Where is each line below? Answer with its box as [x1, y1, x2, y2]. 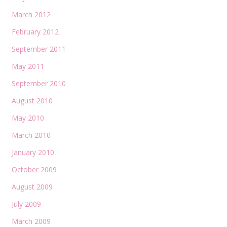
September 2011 [11, 44, 66, 54]
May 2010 [11, 112, 44, 123]
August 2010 [11, 95, 53, 105]
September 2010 [11, 78, 66, 88]
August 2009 [11, 181, 53, 192]
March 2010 [11, 130, 51, 140]
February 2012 [11, 26, 59, 36]
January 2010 [11, 147, 54, 157]
